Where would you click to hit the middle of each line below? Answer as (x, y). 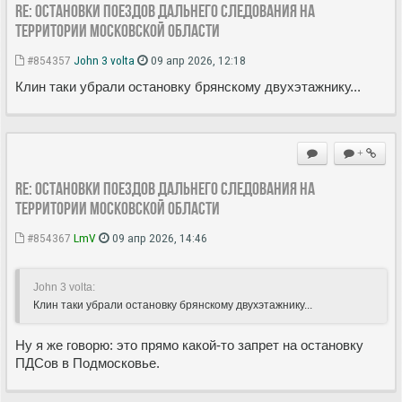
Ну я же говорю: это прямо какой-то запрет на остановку (189, 345)
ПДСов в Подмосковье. (87, 363)
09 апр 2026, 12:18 (197, 60)
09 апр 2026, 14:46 (158, 237)
